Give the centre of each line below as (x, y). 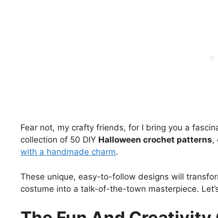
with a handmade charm (68, 152)
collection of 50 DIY (59, 140)
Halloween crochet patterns (155, 140)
